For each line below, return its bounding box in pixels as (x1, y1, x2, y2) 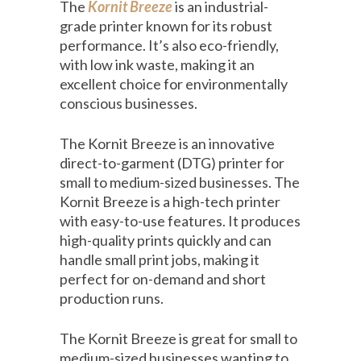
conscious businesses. (60, 94, 197, 113)
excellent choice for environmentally (60, 75, 288, 93)
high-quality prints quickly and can (60, 231, 272, 250)
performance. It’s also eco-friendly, (60, 36, 279, 55)
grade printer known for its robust (60, 17, 272, 35)
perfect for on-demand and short (60, 270, 266, 288)
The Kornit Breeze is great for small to (60, 330, 297, 348)
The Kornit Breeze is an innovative (60, 135, 275, 153)
